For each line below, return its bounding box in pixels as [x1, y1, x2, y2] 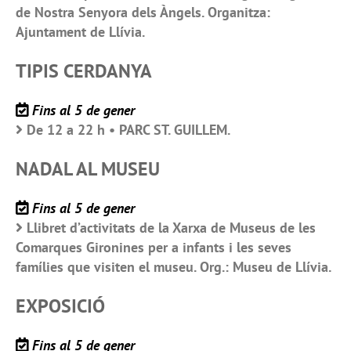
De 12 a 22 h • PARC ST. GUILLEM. [27, 121, 230, 139]
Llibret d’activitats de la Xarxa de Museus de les [27, 219, 316, 237]
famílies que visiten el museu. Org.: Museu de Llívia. [16, 258, 331, 277]
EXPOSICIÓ [16, 294, 105, 319]
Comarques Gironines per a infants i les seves [16, 238, 291, 257]
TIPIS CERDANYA [16, 59, 152, 84]
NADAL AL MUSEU [16, 157, 160, 182]
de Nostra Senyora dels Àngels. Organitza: [16, 3, 270, 22]
